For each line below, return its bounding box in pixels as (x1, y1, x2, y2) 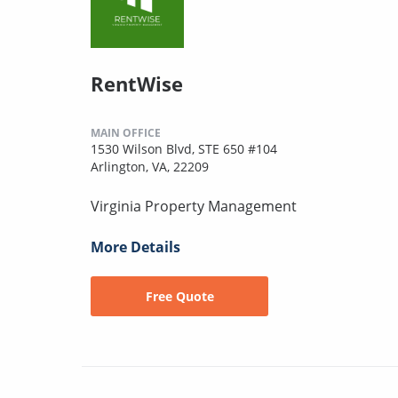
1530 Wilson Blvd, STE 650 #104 (91, 139, 277, 157)
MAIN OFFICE (91, 124, 161, 140)
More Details (91, 236, 180, 257)
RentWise (91, 69, 183, 97)
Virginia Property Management (91, 195, 297, 216)
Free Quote (145, 287, 214, 305)
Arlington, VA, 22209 (91, 157, 209, 175)
